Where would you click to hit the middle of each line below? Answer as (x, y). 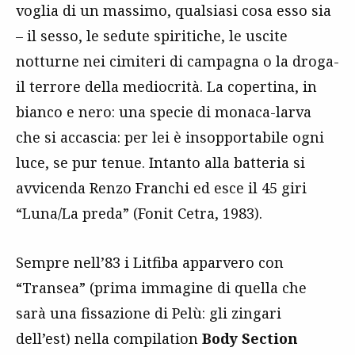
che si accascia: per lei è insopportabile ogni (170, 137)
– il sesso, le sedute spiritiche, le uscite (152, 35)
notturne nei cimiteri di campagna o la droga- (177, 61)
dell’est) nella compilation (109, 338)
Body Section (250, 338)
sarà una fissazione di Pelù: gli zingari (149, 313)
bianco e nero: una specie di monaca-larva (164, 111)
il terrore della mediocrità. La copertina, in (166, 86)
